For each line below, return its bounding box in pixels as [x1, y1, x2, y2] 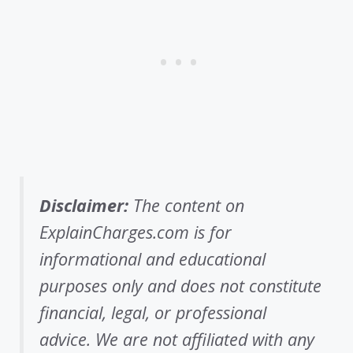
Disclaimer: [39, 194, 128, 217]
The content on [128, 194, 244, 217]
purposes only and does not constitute [39, 274, 321, 298]
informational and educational [39, 247, 266, 271]
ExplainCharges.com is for [39, 221, 232, 244]
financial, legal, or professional [39, 301, 266, 325]
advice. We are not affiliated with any [39, 328, 314, 351]
